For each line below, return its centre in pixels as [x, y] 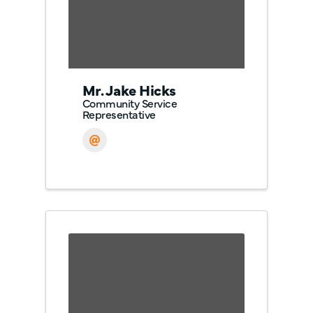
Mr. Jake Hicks [129, 89]
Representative [119, 114]
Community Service [130, 102]
